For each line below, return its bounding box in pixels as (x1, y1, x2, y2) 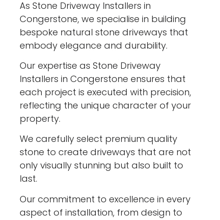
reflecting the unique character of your (20, 99, 192, 111)
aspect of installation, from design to (20, 206, 183, 219)
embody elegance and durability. (20, 39, 168, 52)
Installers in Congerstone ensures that (20, 72, 186, 85)
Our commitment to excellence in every (20, 192, 191, 205)
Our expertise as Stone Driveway (20, 59, 161, 72)
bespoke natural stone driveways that (20, 26, 189, 38)
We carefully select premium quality (20, 133, 178, 145)
